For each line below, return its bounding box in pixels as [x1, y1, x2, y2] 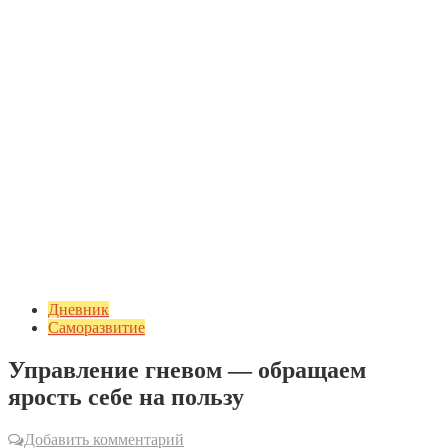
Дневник [48, 301, 109, 318]
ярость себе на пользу [8, 383, 244, 410]
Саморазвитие [48, 319, 145, 336]
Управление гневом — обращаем [8, 356, 366, 383]
